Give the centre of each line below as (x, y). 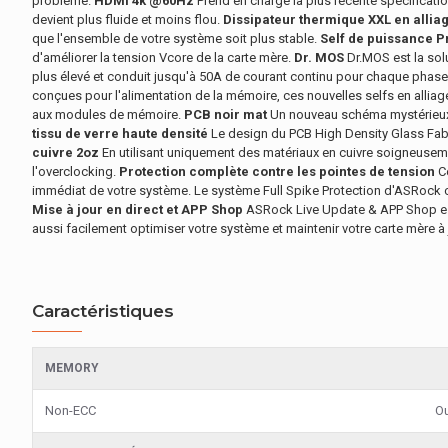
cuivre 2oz (65, 152)
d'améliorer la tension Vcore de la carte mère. (163, 57)
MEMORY (72, 368)
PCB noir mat (227, 114)
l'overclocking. (75, 171)
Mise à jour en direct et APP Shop (137, 209)
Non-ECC (70, 410)
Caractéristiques (103, 311)
